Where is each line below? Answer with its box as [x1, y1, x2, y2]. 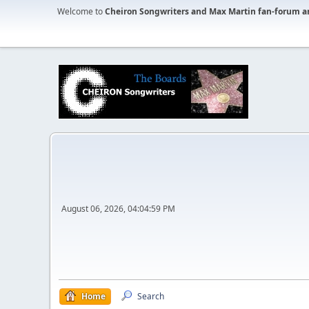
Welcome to [57, 6, 105, 17]
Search [137, 290, 164, 302]
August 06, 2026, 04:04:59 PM [61, 202, 175, 215]
